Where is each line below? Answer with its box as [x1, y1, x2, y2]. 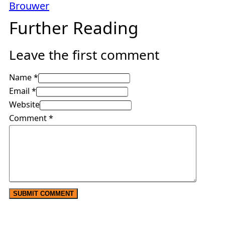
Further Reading [9, 16, 139, 40]
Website [9, 98, 40, 110]
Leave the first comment [9, 46, 159, 64]
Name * [9, 71, 38, 83]
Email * [9, 85, 36, 96]
